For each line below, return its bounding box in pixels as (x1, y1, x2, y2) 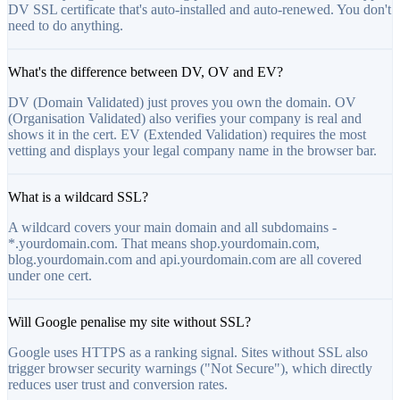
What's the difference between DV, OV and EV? (8, 64, 283, 80)
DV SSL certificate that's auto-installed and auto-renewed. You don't (8, 2, 391, 18)
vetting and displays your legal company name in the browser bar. (8, 143, 377, 159)
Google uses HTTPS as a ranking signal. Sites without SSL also (8, 345, 368, 361)
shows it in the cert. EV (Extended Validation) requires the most (8, 127, 366, 143)
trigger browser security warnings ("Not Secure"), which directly (8, 361, 372, 377)
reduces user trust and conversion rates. (8, 377, 228, 393)
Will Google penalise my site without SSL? (8, 314, 251, 330)
